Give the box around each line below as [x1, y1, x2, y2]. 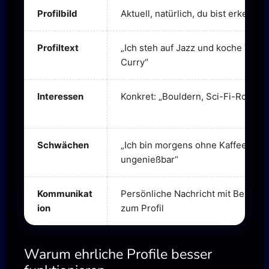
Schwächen [37, 139, 89, 151]
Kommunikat [37, 188, 92, 200]
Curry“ [121, 56, 148, 68]
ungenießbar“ [121, 154, 178, 166]
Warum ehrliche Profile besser [24, 244, 212, 264]
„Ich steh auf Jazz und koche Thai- [121, 42, 267, 54]
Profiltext [37, 42, 79, 54]
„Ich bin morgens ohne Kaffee [121, 139, 247, 151]
